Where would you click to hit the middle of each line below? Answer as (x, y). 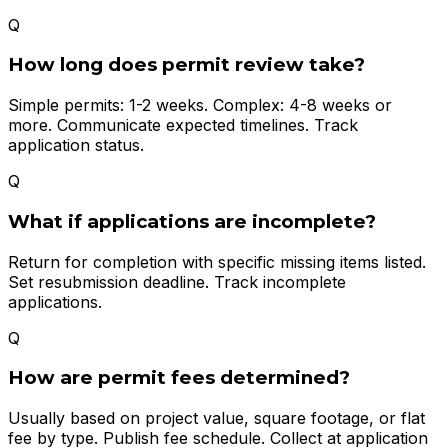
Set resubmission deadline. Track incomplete (177, 281)
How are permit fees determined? (179, 378)
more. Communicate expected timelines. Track (183, 125)
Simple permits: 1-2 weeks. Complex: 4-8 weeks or (200, 105)
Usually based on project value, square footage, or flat (216, 418)
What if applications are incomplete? (192, 221)
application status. (76, 145)
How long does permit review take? (186, 65)
